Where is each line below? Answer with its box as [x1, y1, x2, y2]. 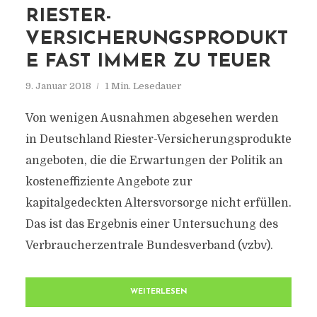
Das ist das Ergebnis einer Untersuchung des [25, 218, 278, 231]
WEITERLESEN [129, 288, 188, 296]
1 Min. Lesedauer [104, 81, 182, 91]
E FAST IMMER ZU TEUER [25, 52, 271, 71]
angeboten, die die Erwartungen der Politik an [25, 154, 283, 167]
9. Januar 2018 [25, 81, 91, 91]
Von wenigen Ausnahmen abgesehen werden [25, 112, 279, 125]
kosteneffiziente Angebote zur [25, 175, 192, 188]
